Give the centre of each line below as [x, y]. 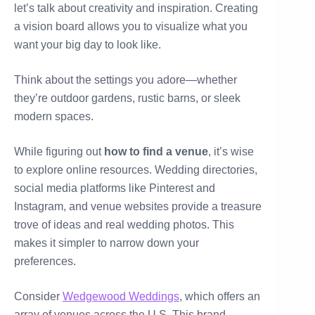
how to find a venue [156, 152]
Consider [38, 297]
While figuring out [59, 152]
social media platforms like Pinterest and [115, 188]
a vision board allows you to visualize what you [131, 27]
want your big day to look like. [88, 45]
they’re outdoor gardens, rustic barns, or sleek [127, 98]
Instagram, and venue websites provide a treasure [138, 207]
